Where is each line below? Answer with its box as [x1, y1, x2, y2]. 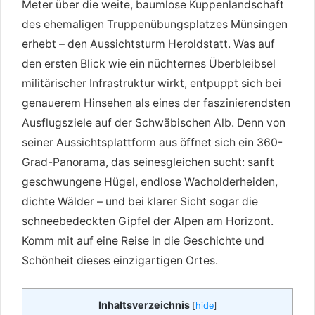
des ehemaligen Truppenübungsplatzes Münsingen [22, 18, 288, 32]
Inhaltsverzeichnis [98, 299, 190, 311]
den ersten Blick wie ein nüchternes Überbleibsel [22, 57, 276, 71]
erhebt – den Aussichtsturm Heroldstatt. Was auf [22, 37, 275, 51]
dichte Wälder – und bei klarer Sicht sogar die [22, 195, 258, 209]
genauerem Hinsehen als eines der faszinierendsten [22, 96, 290, 110]
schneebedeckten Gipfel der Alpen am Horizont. [22, 214, 274, 229]
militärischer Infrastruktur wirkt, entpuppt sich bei [22, 77, 281, 91]
